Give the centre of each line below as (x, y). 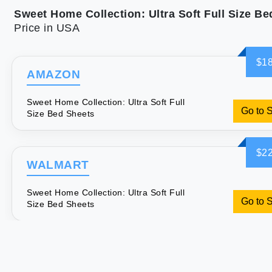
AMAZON (53, 74)
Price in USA (47, 28)
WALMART (58, 165)
